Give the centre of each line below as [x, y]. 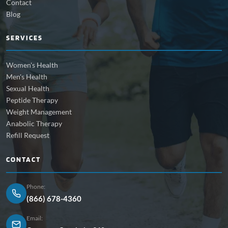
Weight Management [39, 112]
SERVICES [24, 38]
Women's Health [32, 65]
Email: [35, 218]
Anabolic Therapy [34, 124]
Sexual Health [28, 89]
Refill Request [28, 135]
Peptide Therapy [32, 100]
